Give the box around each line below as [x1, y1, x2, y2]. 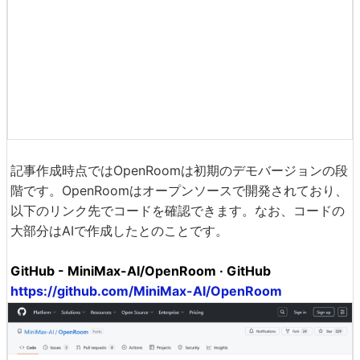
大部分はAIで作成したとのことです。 [10, 223, 228, 239]
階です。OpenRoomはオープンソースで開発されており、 [10, 182, 348, 199]
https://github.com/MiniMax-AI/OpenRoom [10, 283, 282, 300]
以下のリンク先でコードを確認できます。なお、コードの [10, 202, 345, 219]
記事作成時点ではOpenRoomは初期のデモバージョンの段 [10, 162, 348, 179]
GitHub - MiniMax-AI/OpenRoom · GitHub [10, 263, 271, 280]
